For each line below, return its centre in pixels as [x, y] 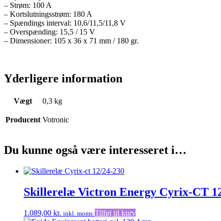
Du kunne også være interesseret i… [95, 150]
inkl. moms [78, 213]
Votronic [56, 120]
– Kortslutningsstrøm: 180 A [48, 14]
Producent [23, 120]
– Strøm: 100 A [28, 5]
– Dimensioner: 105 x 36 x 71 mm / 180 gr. [71, 41]
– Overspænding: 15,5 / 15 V [50, 32]
